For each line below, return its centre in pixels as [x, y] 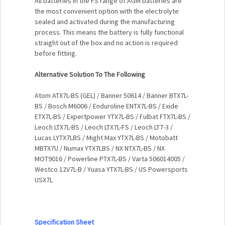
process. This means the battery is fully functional [109, 32]
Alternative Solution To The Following [90, 74]
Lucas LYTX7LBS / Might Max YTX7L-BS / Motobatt [106, 137]
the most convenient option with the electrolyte [107, 11]
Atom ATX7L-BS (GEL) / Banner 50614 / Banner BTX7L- [111, 95]
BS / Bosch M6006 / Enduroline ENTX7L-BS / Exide [106, 106]
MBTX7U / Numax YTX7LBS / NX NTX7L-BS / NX [100, 148]
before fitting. [56, 53]
